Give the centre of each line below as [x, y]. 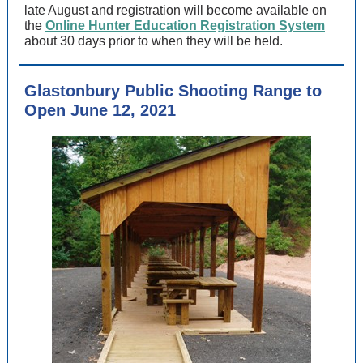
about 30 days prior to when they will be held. [154, 41]
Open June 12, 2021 [100, 110]
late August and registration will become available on [175, 10]
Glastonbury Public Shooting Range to [173, 91]
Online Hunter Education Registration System [185, 26]
